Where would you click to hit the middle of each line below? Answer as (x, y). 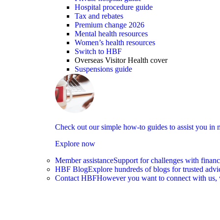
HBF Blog (71, 169)
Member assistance (84, 161)
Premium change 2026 (110, 25)
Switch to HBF (98, 52)
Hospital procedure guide (114, 7)
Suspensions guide (103, 69)
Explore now (75, 144)
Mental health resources (111, 34)
